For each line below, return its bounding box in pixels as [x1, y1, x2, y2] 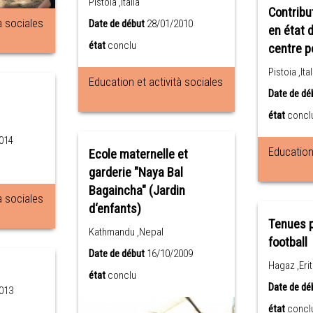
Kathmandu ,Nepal [88, 226, 163, 238]
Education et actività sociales [88, 75, 223, 89]
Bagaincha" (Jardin [88, 183, 185, 198]
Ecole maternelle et [88, 147, 188, 162]
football [268, 235, 307, 251]
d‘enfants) [88, 201, 141, 217]
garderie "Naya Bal [88, 165, 183, 180]
